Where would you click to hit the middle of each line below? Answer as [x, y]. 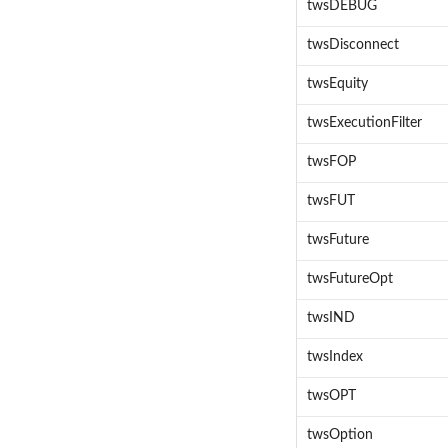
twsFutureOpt [349, 279]
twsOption [339, 435]
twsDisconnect [352, 45]
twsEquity [337, 84]
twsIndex [334, 357]
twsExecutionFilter [364, 123]
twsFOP [331, 162]
